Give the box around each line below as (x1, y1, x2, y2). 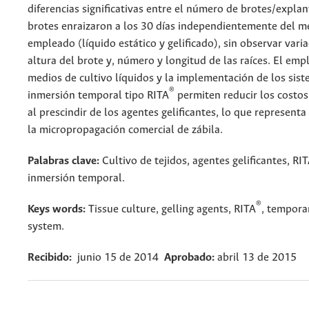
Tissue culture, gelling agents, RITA (86, 203, 256, 215)
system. (28, 220, 64, 232)
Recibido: (28, 251, 74, 263)
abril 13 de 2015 (217, 251, 297, 263)
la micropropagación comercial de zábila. (28, 123, 226, 136)
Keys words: (28, 203, 86, 215)
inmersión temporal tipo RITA (28, 89, 169, 101)
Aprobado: (159, 251, 217, 263)
